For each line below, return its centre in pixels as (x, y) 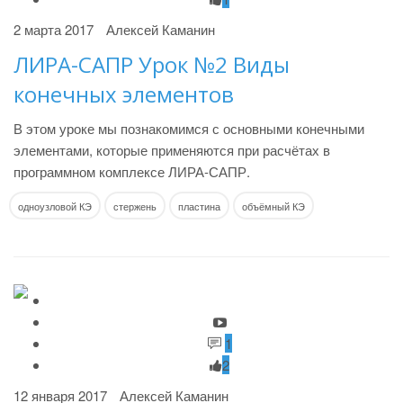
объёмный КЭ (273, 206)
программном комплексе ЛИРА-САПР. (132, 171)
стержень (135, 206)
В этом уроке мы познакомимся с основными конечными (189, 128)
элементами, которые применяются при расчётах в (172, 150)
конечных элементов (124, 94)
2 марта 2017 (54, 29)
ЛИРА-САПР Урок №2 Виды (152, 64)
